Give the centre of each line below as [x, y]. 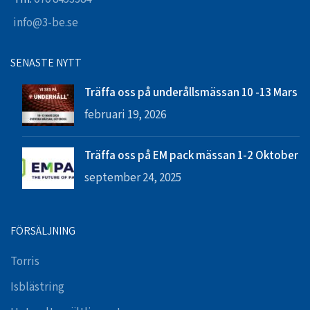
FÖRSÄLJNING [43, 230]
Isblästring [37, 287]
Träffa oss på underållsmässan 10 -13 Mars [191, 92]
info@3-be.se [46, 22]
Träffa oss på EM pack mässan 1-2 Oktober [191, 155]
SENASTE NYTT [46, 62]
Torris [25, 261]
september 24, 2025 [133, 177]
